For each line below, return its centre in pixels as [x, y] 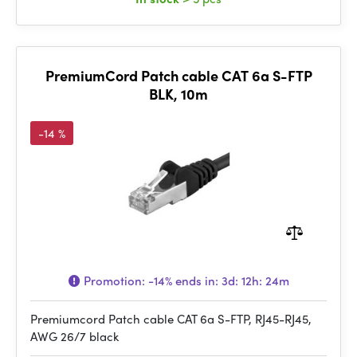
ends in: [196, 280]
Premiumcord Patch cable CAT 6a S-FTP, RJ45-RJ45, [171, 319]
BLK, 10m [178, 94]
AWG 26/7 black [75, 336]
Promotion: [114, 280]
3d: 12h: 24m [255, 280]
